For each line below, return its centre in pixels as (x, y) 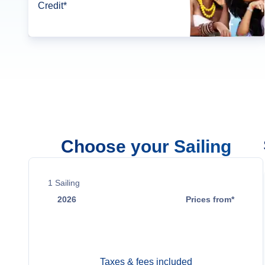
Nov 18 (72, 224)
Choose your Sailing (146, 146)
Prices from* (210, 199)
